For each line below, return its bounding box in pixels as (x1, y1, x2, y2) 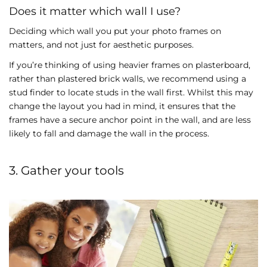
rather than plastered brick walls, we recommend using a (9, 73, 246, 84)
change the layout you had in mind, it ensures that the (9, 100, 235, 111)
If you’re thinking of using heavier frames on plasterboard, (9, 59, 250, 70)
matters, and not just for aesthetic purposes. (9, 39, 194, 51)
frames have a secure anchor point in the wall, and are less (9, 114, 251, 125)
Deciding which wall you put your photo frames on (9, 26, 221, 37)
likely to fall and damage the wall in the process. (9, 128, 212, 139)
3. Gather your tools (9, 163, 124, 178)
